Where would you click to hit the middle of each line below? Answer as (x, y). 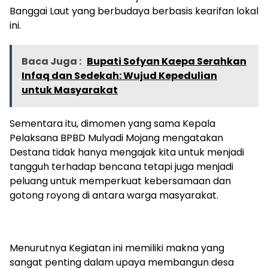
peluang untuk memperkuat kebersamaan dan (120, 181)
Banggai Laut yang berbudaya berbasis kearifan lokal (134, 11)
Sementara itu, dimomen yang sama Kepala (112, 124)
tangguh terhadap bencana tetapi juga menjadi (121, 167)
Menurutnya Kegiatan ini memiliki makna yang (117, 248)
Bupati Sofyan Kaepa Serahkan (167, 62)
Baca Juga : (52, 62)
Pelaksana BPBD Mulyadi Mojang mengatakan (116, 138)
